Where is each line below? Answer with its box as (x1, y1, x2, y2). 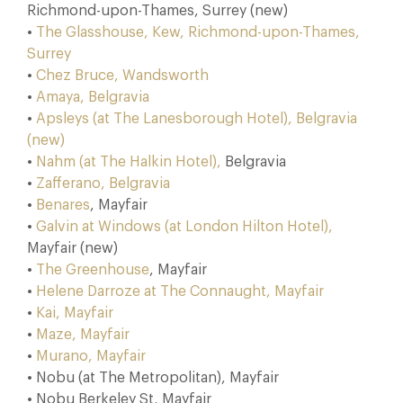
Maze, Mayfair (36, 327, 130, 342)
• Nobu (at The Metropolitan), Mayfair (27, 371, 279, 385)
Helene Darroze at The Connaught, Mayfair (32, 284, 324, 299)
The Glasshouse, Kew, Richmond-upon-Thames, (36, 25, 360, 40)
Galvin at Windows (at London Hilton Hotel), (36, 219, 333, 234)
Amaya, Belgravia (36, 90, 149, 104)
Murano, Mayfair (36, 349, 146, 363)
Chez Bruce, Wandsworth (36, 68, 209, 83)
